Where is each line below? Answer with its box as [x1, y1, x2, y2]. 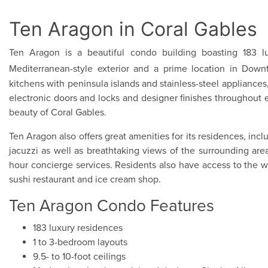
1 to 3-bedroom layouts [33, 236, 127, 248]
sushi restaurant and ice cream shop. [9, 173, 161, 185]
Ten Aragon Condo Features [9, 196, 214, 216]
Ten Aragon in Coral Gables [9, 17, 257, 41]
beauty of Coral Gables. [9, 106, 106, 118]
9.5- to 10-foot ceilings [33, 251, 126, 263]
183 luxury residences [33, 222, 123, 234]
